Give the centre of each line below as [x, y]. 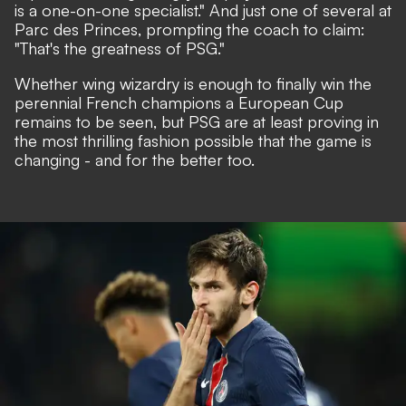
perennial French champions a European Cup [179, 103]
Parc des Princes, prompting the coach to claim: [190, 29]
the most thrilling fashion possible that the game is [193, 141]
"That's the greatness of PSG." [120, 48]
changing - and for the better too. [135, 160]
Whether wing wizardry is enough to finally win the [193, 84]
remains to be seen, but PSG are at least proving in [197, 122]
